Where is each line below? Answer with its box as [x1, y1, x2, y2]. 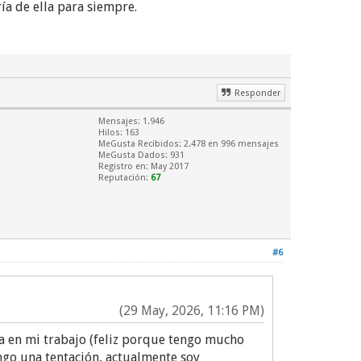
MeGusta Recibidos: [98, 139, 184, 149]
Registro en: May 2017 [98, 161, 189, 172]
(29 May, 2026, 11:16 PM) [119, 303, 264, 318]
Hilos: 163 [98, 127, 139, 138]
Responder [234, 88, 280, 98]
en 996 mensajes [205, 139, 279, 149]
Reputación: [98, 172, 151, 183]
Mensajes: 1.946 [98, 116, 164, 127]
